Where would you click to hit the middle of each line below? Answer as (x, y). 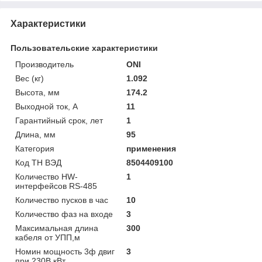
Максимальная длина (57, 228)
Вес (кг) (30, 78)
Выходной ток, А (46, 106)
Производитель (44, 64)
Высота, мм (37, 92)
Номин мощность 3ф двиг (65, 251)
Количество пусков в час (62, 200)
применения (151, 148)
